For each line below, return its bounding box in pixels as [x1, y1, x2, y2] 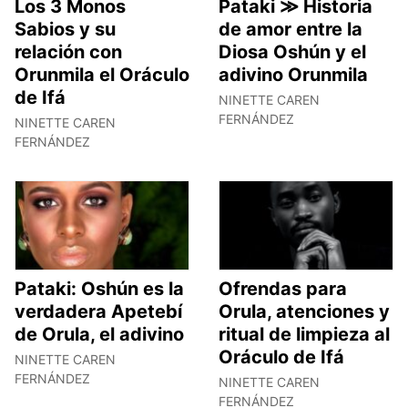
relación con [15, 40, 122, 63]
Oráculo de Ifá [219, 346, 344, 369]
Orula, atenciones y [219, 301, 390, 323]
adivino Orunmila [219, 63, 368, 86]
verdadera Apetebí [15, 301, 182, 323]
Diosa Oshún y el [219, 40, 366, 63]
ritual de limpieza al [219, 323, 390, 346]
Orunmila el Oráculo [15, 63, 189, 86]
